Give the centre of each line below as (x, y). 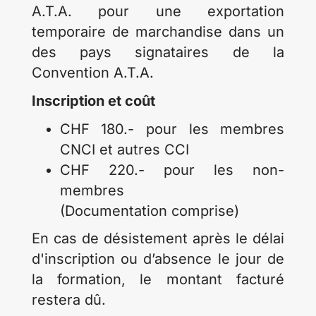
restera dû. (68, 300)
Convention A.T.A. (92, 73)
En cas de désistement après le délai (158, 238)
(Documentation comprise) (149, 211)
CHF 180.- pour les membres (172, 129)
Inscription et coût (93, 101)
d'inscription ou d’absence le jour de (158, 259)
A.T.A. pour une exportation (158, 11)
